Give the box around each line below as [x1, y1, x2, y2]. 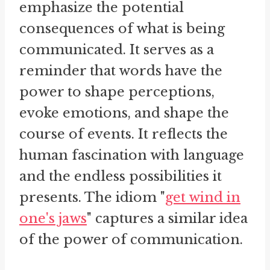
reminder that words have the [19, 62, 222, 79]
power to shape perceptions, [19, 83, 215, 100]
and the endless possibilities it [19, 168, 222, 184]
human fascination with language [19, 146, 244, 163]
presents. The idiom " [19, 189, 165, 206]
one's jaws [19, 210, 87, 227]
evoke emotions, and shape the [19, 104, 229, 121]
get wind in [165, 189, 240, 206]
